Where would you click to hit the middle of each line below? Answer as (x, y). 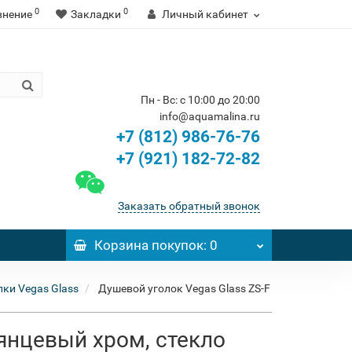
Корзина (121, 245)
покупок (176, 245)
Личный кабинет (205, 14)
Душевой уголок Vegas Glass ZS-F (184, 288)
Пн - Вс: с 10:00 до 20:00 (200, 100)
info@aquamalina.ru (210, 116)
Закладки (96, 14)
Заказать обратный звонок (189, 206)
